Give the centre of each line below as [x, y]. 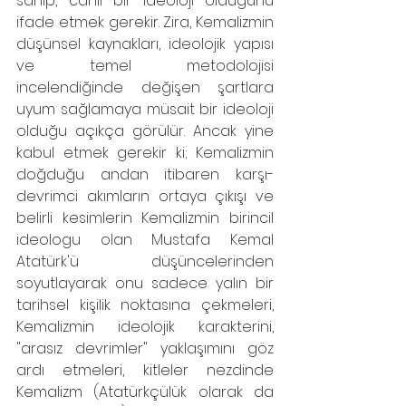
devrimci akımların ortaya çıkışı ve [145, 196]
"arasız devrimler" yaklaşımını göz [145, 348]
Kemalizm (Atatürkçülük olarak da [145, 392]
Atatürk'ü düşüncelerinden [145, 261]
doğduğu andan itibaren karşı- [145, 174]
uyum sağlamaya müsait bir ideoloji [145, 109]
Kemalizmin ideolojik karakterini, [145, 327]
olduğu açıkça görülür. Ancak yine [145, 131]
